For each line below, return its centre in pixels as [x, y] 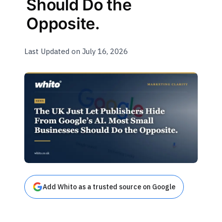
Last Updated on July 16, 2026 [76, 51]
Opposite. [63, 24]
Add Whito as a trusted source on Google [109, 187]
